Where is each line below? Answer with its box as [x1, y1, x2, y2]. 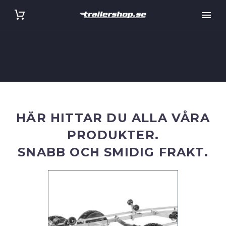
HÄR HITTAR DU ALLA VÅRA [16, 110, 210, 125]
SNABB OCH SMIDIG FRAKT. [18, 145, 208, 159]
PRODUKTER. [67, 128, 159, 142]
